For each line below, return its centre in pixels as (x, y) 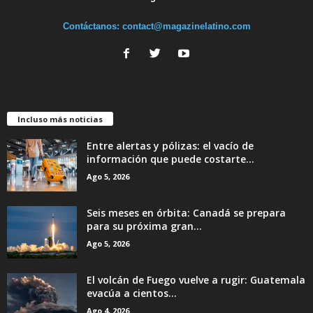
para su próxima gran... (144, 226)
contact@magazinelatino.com (186, 27)
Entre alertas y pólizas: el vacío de (170, 146)
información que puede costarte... (170, 159)
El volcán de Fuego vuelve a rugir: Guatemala (196, 280)
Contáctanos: (92, 27)
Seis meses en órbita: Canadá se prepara (186, 213)
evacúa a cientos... (132, 293)
